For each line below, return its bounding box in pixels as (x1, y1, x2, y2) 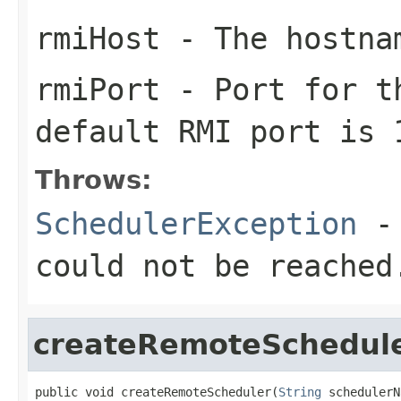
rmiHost (35, 20, 160, 56)
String (278, 384, 321, 399)
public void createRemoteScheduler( (35, 384, 278, 399)
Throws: (35, 164, 152, 195)
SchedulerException (35, 205, 357, 242)
